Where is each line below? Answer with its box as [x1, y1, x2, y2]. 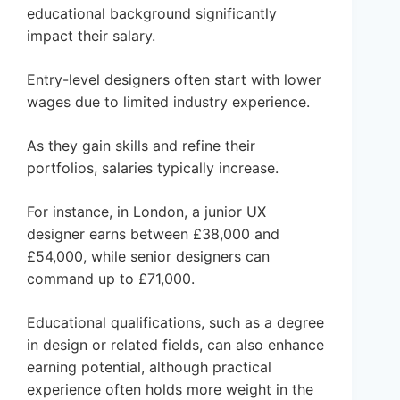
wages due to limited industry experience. [27, 93, 310, 112]
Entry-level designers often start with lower [27, 71, 321, 89]
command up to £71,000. [27, 270, 195, 288]
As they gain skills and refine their [27, 137, 255, 155]
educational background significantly [27, 4, 277, 23]
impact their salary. [27, 27, 155, 46]
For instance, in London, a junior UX [27, 203, 266, 221]
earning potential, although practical [27, 358, 271, 377]
